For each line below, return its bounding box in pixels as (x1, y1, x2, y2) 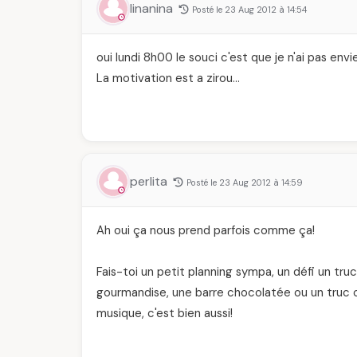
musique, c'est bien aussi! (96, 305, 233, 321)
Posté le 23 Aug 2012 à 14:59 (186, 177, 303, 188)
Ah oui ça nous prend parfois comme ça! (96, 222, 315, 238)
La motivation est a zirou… (96, 70, 240, 86)
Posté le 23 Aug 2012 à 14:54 (192, 4, 307, 15)
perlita (130, 173, 171, 190)
